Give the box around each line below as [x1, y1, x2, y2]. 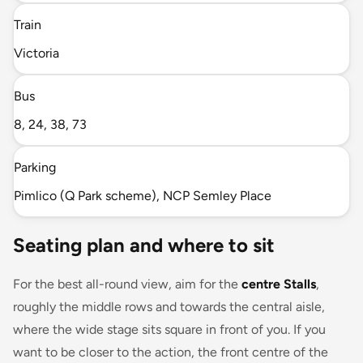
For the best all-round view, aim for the [13, 275, 241, 292]
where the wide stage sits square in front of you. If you [13, 321, 326, 337]
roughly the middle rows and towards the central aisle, [13, 298, 325, 314]
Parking [14, 159, 56, 175]
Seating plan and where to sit [13, 233, 275, 257]
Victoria [14, 45, 59, 61]
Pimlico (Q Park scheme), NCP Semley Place [14, 187, 271, 203]
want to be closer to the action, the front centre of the [13, 344, 328, 360]
